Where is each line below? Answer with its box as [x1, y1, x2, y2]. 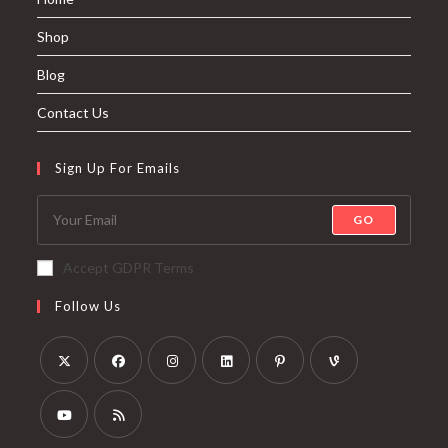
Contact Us [37, 103, 110, 121]
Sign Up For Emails [55, 159, 181, 176]
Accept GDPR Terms [63, 258, 195, 276]
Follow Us [55, 297, 122, 314]
